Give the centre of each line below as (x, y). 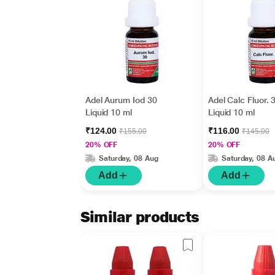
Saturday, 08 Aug (128, 158)
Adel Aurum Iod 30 (121, 100)
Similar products (140, 217)
